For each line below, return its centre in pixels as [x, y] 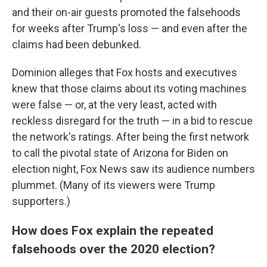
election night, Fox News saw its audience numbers [133, 169]
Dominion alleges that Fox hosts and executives [125, 72]
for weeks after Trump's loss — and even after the [130, 28]
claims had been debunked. [77, 44]
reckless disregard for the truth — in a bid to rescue [132, 121]
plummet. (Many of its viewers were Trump [114, 185]
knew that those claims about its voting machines [129, 89]
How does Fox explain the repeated [113, 230]
